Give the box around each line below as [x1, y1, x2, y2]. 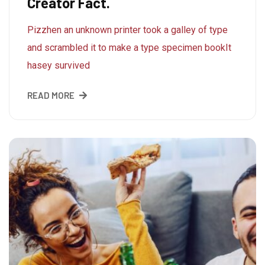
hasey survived [27, 59, 90, 71]
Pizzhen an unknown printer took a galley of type [27, 24, 228, 35]
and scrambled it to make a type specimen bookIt [27, 41, 231, 53]
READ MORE [27, 89, 75, 101]
